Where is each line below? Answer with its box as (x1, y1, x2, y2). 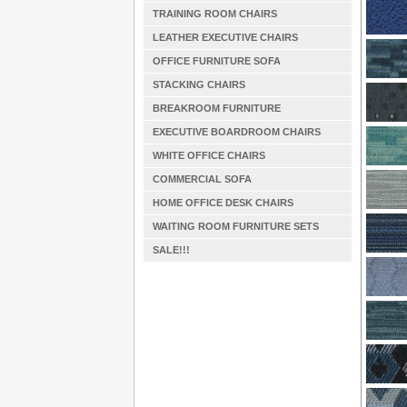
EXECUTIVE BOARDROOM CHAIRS (153, 126, 321, 137)
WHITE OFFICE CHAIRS (153, 150, 265, 161)
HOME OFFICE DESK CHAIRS (153, 197, 293, 208)
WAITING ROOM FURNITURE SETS (153, 221, 319, 232)
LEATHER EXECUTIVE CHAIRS (153, 32, 298, 43)
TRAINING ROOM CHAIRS (153, 8, 277, 19)
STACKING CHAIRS (153, 79, 245, 90)
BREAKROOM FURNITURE (153, 103, 281, 114)
